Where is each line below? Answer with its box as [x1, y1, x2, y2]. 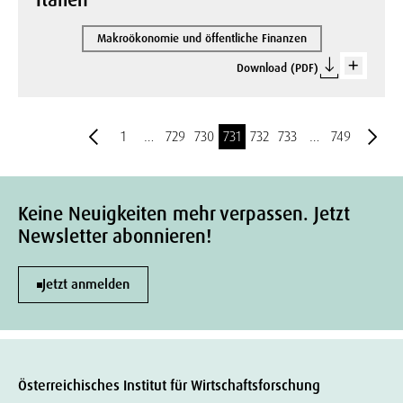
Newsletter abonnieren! [18, 224, 211, 249]
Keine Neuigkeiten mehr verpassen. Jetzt [18, 201, 350, 227]
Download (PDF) [237, 60, 318, 76]
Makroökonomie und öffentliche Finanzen [96, 31, 307, 46]
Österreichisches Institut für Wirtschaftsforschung [18, 376, 320, 395]
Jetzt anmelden [42, 275, 130, 293]
